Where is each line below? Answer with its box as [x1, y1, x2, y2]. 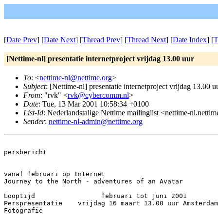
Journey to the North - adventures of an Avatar [4, 178, 183, 185]
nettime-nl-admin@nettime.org [49, 117, 143, 126]
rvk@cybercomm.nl [68, 91, 129, 99]
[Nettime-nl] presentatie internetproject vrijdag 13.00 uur [6, 54, 194, 63]
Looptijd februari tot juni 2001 [4, 192, 187, 200]
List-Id [23, 109, 43, 117]
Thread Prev [82, 36, 120, 44]
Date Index [173, 36, 207, 44]
